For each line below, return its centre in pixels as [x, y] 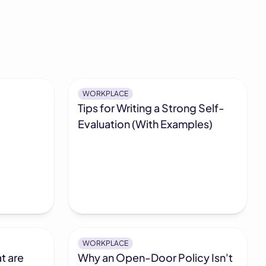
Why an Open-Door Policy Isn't [156, 258]
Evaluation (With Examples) [145, 123]
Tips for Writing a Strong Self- [151, 107]
